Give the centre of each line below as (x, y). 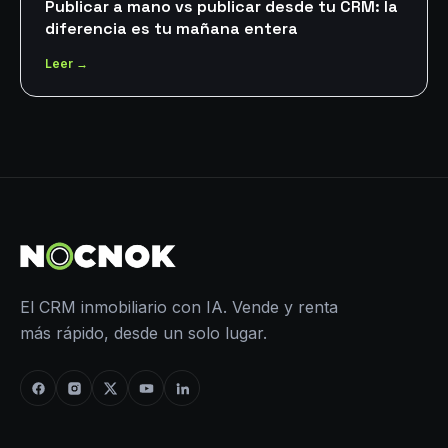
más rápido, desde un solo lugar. (143, 333)
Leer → (66, 63)
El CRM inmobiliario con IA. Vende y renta (179, 307)
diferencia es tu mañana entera (171, 28)
